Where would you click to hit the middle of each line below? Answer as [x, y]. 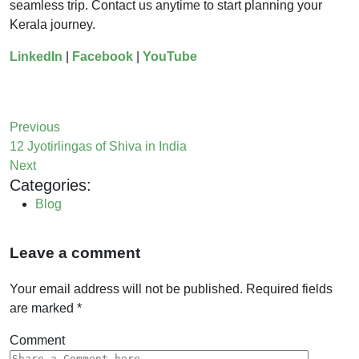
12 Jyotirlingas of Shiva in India [98, 147]
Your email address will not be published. [126, 288]
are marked [43, 308]
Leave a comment [75, 253]
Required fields [289, 288]
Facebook [103, 57]
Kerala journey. [52, 25]
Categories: [50, 186]
